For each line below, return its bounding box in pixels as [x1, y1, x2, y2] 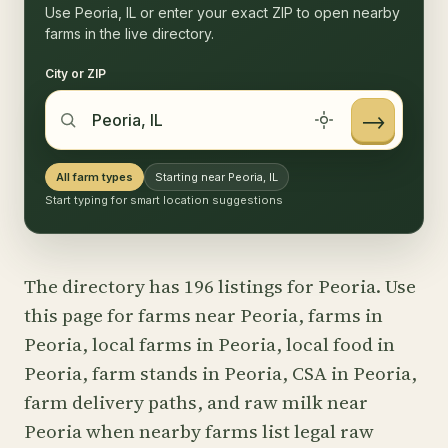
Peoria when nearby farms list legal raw [24, 418, 374, 444]
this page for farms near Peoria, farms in [24, 302, 383, 328]
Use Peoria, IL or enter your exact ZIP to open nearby [45, 4, 400, 21]
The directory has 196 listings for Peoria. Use [24, 273, 416, 299]
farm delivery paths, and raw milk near [24, 389, 368, 415]
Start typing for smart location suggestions [45, 193, 283, 207]
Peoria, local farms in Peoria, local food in [24, 331, 395, 357]
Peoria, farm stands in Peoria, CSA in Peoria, [24, 360, 417, 386]
